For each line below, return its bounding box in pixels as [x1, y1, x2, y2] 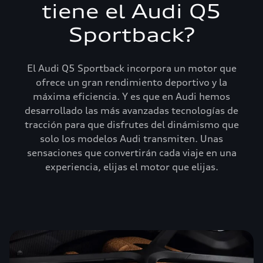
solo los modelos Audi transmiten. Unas [40, 133, 223, 144]
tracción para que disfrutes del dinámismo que [24, 119, 239, 130]
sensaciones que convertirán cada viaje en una [26, 147, 237, 159]
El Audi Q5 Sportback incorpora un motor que [26, 62, 237, 74]
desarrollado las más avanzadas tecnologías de [25, 104, 238, 116]
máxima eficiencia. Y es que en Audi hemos [33, 90, 230, 102]
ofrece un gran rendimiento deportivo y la [36, 76, 227, 88]
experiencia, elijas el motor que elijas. [45, 161, 218, 173]
